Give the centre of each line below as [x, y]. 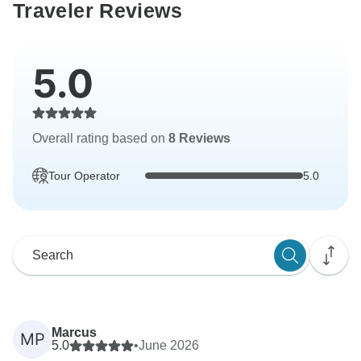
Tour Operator [84, 175]
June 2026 [169, 345]
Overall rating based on [100, 138]
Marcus [74, 332]
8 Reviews [199, 138]
